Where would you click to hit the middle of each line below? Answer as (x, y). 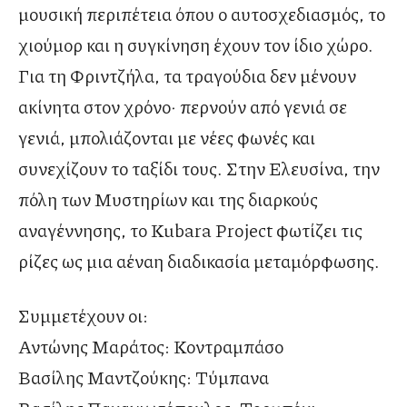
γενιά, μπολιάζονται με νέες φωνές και (167, 138)
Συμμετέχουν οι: (83, 316)
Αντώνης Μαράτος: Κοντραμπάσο (151, 347)
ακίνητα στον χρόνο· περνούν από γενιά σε (183, 107)
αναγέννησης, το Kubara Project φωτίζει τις (190, 230)
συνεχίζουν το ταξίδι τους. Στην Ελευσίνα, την (199, 169)
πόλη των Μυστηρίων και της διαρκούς (168, 199)
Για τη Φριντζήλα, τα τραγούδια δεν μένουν (187, 76)
